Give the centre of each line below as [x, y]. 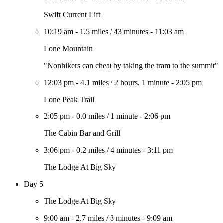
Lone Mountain [68, 49]
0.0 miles [90, 116]
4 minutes [126, 150]
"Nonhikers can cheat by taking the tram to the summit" [131, 65]
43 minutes [131, 32]
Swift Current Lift [72, 15]
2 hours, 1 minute [142, 82]
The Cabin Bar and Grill [82, 133]
